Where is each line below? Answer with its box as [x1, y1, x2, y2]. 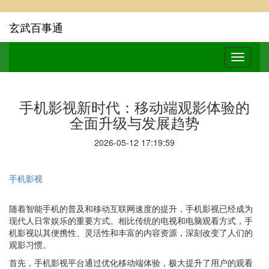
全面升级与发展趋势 [70, 112, 199, 133]
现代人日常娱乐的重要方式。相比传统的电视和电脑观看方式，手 [9, 214, 253, 226]
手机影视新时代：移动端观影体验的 [19, 96, 250, 117]
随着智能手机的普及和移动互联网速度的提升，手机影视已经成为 [9, 202, 253, 214]
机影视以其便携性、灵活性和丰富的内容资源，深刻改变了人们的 [9, 226, 253, 238]
